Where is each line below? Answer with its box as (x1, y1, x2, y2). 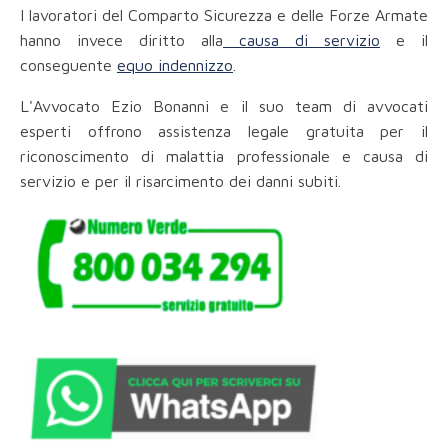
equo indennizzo (117, 56, 233, 75)
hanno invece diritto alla (20, 31, 223, 50)
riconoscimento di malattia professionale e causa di (20, 147, 428, 166)
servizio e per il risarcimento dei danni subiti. (20, 172, 341, 191)
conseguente (20, 56, 117, 75)
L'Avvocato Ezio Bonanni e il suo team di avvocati (20, 97, 428, 116)
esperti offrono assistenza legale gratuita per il (20, 122, 428, 141)
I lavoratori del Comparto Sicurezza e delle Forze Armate (20, 6, 428, 25)
